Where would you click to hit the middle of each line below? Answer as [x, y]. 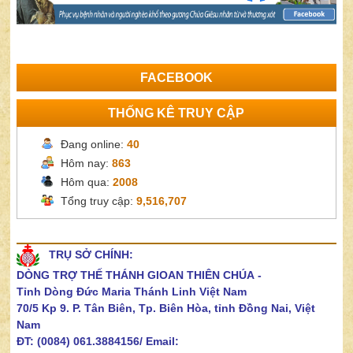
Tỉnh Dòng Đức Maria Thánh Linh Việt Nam [132, 292]
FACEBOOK [176, 78]
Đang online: [94, 145]
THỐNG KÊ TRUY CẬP [176, 113]
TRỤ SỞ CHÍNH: [91, 255]
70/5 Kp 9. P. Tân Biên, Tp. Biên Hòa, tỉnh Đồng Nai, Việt [166, 308]
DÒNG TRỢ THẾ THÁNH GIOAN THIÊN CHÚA [136, 275]
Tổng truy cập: [99, 201]
